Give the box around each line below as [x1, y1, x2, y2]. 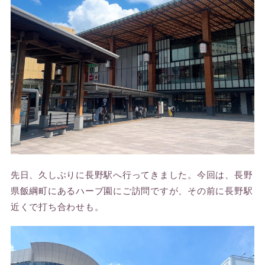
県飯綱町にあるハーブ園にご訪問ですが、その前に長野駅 [10, 183, 253, 196]
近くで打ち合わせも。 [10, 199, 104, 212]
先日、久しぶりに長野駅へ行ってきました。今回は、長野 [10, 167, 253, 180]
